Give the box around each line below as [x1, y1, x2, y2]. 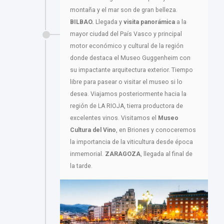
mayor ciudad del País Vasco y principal [70, 30, 182, 38]
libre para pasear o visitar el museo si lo [70, 78, 182, 86]
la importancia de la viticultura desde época [70, 138, 193, 146]
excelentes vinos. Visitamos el [70, 114, 158, 122]
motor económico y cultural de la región [70, 42, 183, 50]
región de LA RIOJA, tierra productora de [70, 102, 183, 110]
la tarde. [70, 162, 92, 170]
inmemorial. [70, 150, 105, 158]
